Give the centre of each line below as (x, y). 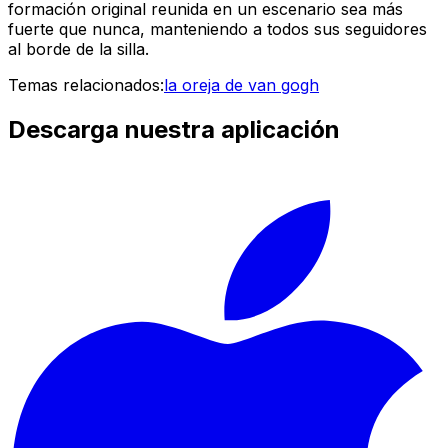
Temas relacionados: (86, 85)
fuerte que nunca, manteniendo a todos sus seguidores (217, 29)
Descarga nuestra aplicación (174, 130)
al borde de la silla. (78, 49)
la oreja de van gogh (241, 85)
